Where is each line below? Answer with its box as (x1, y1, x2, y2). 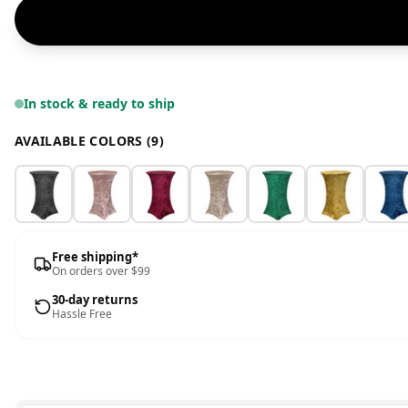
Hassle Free (52, 306, 112, 321)
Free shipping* (52, 249, 138, 265)
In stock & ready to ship (24, 95, 175, 112)
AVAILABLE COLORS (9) (15, 132, 164, 149)
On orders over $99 (52, 263, 150, 279)
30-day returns (52, 291, 138, 308)
